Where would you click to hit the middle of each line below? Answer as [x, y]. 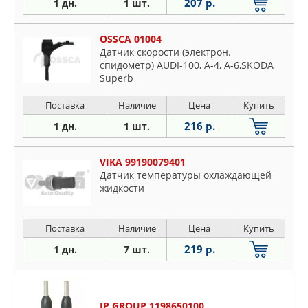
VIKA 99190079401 [143, 162]
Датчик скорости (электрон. [165, 52]
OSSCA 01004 [131, 39]
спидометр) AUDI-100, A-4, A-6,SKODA [187, 65]
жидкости [122, 188]
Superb [117, 78]
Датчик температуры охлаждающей [186, 175]
